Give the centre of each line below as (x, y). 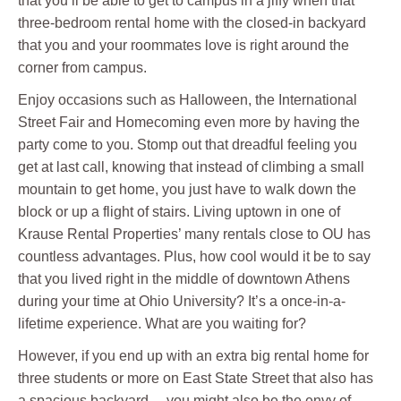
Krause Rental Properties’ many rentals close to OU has (194, 235)
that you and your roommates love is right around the (183, 46)
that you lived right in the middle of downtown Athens (184, 279)
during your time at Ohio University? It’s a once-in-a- (182, 302)
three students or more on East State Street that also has (196, 379)
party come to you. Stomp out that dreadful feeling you (188, 145)
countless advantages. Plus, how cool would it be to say (194, 257)
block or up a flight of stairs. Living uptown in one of (179, 212)
